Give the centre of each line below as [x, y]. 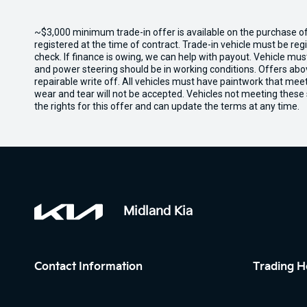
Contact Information [88, 267]
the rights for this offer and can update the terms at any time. [167, 106]
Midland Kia [158, 211]
